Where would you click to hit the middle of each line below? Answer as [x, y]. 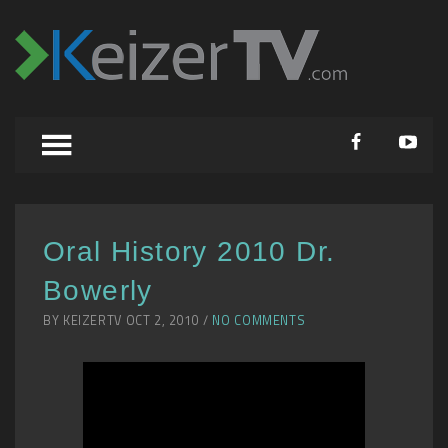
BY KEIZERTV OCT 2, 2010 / [128, 320]
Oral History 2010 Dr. [189, 251]
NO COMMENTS [259, 320]
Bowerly [98, 290]
